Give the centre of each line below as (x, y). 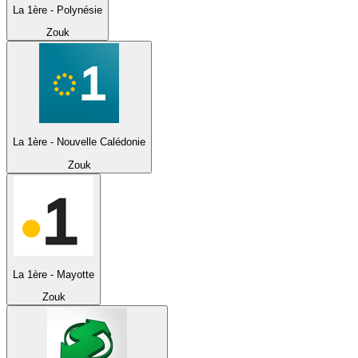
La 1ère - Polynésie (58, 10)
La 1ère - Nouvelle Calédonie (79, 142)
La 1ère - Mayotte (54, 274)
